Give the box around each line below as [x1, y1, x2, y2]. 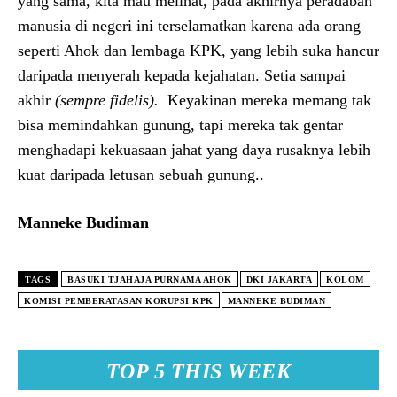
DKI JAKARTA [245, 274, 312, 284]
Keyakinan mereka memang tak [159, 90, 371, 109]
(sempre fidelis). [55, 90, 159, 109]
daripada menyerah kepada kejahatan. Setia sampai [18, 66, 346, 84]
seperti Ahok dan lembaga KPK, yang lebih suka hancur [18, 41, 379, 59]
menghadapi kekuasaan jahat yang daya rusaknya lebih [18, 140, 370, 159]
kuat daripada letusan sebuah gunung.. [18, 165, 264, 183]
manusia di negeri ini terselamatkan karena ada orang [18, 16, 361, 35]
